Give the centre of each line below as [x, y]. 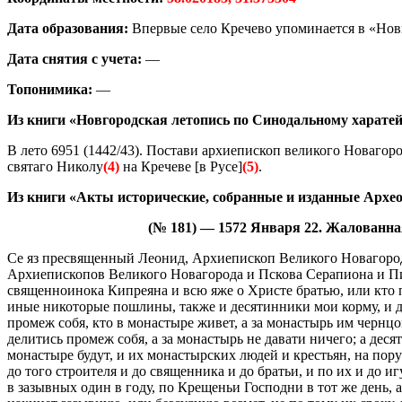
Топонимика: [50, 89]
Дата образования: [68, 28]
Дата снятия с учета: [74, 58]
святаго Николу [55, 166]
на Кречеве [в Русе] [181, 166]
